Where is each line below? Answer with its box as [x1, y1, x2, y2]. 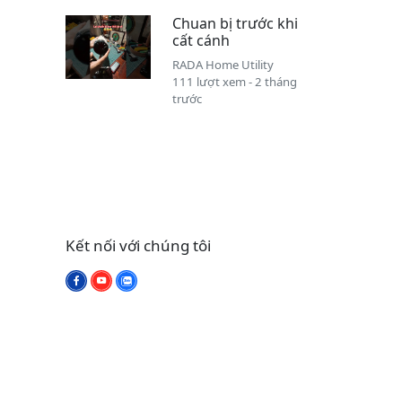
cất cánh [171, 31, 230, 51]
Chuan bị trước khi [171, 13, 298, 34]
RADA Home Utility [171, 57, 274, 74]
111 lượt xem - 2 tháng [171, 74, 297, 91]
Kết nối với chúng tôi [66, 235, 211, 257]
